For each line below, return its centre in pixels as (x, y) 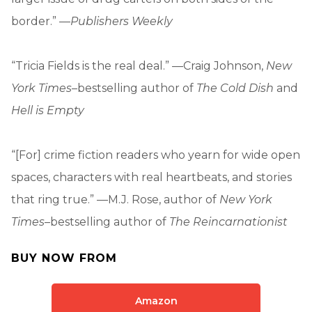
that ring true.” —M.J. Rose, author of (115, 199)
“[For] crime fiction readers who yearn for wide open (156, 155)
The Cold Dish (235, 88)
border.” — (41, 21)
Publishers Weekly (122, 21)
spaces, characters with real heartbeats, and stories (151, 177)
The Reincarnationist (228, 221)
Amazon (156, 301)
